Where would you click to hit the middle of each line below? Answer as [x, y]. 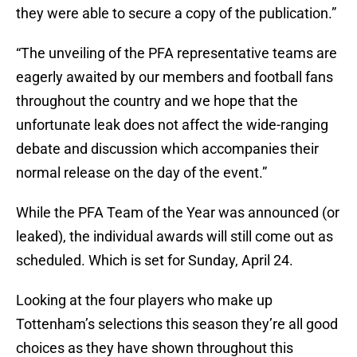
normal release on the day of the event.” [141, 173]
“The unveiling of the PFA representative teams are [177, 53]
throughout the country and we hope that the [157, 101]
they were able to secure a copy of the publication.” [176, 14]
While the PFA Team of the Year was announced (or [178, 213]
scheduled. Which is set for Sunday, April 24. [155, 261]
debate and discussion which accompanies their [167, 149]
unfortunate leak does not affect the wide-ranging [172, 125]
